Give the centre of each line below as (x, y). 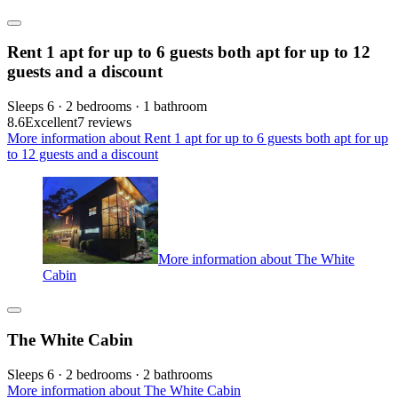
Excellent (51, 122)
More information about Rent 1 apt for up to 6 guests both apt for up (198, 138)
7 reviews (104, 122)
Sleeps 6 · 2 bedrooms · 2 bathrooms (110, 374)
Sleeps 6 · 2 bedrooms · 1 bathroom (107, 106)
